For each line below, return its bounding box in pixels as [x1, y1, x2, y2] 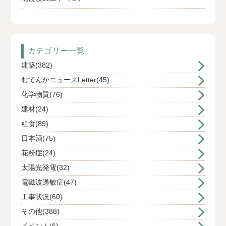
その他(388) [21, 207, 60, 215]
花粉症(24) [21, 149, 55, 157]
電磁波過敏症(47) [21, 178, 77, 186]
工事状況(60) [21, 193, 63, 201]
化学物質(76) [21, 90, 63, 98]
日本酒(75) [21, 134, 55, 142]
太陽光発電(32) [21, 163, 70, 172]
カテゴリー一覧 [27, 46, 84, 55]
